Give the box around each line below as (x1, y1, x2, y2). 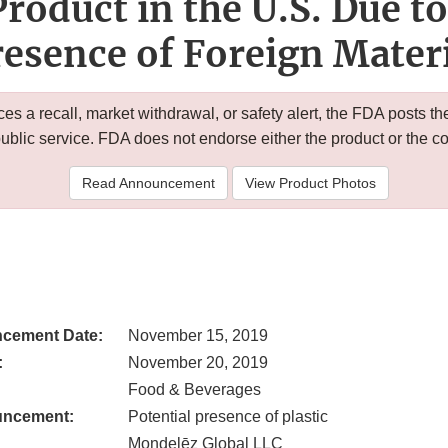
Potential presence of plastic (128, 408, 328, 426)
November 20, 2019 (128, 354, 268, 372)
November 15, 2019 (128, 327, 268, 345)
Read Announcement (81, 175, 215, 192)
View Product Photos (244, 175, 376, 192)
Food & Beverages (128, 381, 261, 399)
